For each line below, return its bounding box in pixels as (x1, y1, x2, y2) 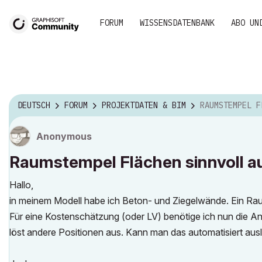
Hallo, (9, 179, 33, 191)
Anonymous (36, 130, 92, 142)
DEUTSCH (18, 100, 50, 111)
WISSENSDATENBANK (140, 18, 215, 28)
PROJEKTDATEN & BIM (102, 100, 186, 111)
